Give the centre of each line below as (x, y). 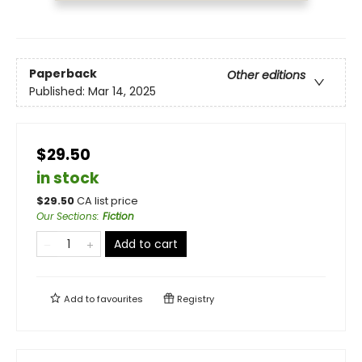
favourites (120, 299)
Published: (59, 91)
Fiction (118, 217)
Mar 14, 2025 (122, 91)
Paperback (63, 73)
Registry (194, 299)
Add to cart (146, 244)
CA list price (107, 201)
